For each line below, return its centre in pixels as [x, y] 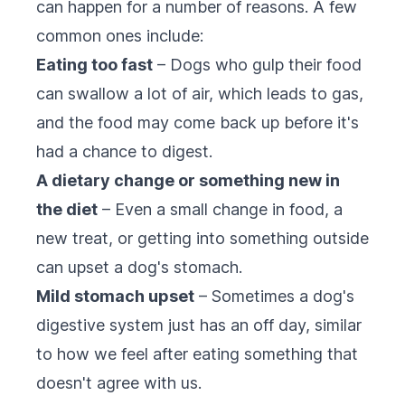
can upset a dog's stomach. [139, 267]
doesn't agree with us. [119, 383]
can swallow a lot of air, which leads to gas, [200, 94]
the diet [67, 209]
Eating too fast [94, 65]
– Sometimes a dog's [274, 296]
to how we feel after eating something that [197, 354]
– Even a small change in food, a [220, 209]
